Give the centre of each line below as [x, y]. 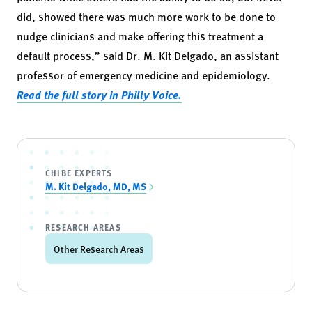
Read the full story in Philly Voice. [99, 94]
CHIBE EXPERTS [79, 173]
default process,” [60, 55]
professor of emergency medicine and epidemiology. [143, 75]
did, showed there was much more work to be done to [146, 16]
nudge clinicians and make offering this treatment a [140, 36]
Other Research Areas [99, 249]
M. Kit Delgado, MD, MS [96, 186]
